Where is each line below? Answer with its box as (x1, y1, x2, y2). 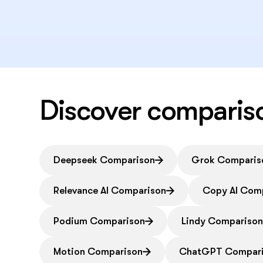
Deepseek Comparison (53, 154, 156, 166)
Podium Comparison (53, 215, 146, 227)
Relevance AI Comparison (53, 185, 167, 197)
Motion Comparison (53, 246, 143, 258)
